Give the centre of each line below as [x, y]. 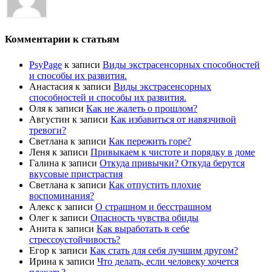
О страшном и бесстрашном [153, 206]
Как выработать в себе [143, 228]
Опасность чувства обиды [144, 217]
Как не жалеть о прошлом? [142, 108]
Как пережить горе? [150, 141]
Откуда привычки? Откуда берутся [172, 163]
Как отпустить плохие [155, 185]
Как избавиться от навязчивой [173, 119]
